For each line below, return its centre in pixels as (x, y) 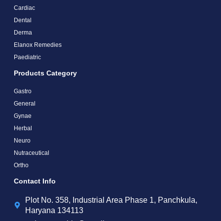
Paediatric (27, 57)
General (25, 104)
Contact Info (35, 181)
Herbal (23, 129)
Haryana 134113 (54, 211)
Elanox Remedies (38, 45)
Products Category (45, 73)
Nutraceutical (32, 153)
